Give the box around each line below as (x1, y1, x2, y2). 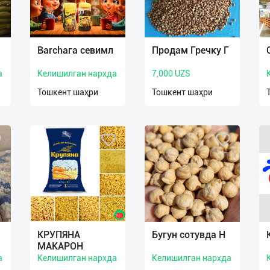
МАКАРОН (37, 240, 83, 252)
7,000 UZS (152, 69, 190, 78)
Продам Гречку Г (152, 45, 229, 56)
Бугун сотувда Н (152, 229, 225, 240)
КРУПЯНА (37, 229, 80, 240)
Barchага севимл (37, 45, 113, 56)
